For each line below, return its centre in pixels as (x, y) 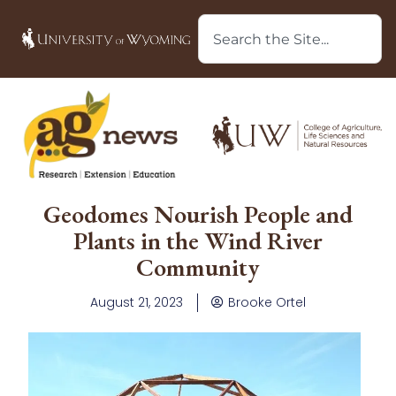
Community (198, 267)
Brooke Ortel (267, 302)
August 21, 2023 (137, 302)
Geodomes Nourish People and (198, 213)
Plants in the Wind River (198, 240)
